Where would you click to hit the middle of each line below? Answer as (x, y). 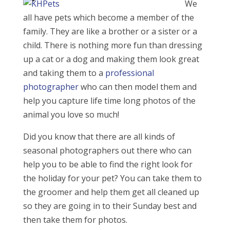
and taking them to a (64, 73)
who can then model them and (137, 87)
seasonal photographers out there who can (107, 150)
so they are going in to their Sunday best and (110, 206)
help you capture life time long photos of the (109, 101)
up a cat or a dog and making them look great (111, 59)
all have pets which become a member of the (108, 17)
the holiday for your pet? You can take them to (112, 178)
